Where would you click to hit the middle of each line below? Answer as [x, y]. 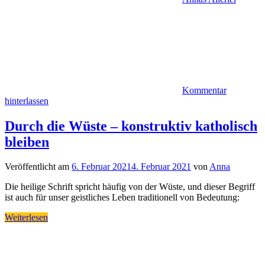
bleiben [27, 142]
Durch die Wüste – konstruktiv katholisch [131, 126]
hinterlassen [27, 101]
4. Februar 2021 [161, 167]
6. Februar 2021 [101, 167]
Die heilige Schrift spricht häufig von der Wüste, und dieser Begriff [130, 187]
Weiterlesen [26, 218]
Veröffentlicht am [38, 167]
